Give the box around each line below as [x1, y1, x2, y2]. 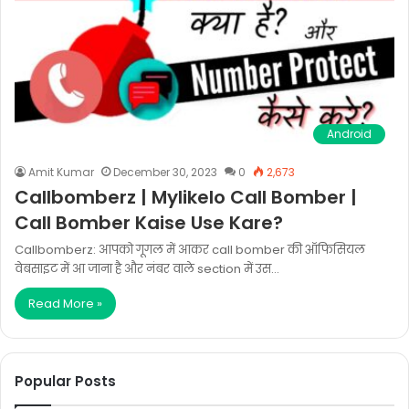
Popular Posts [15, 372, 116, 391]
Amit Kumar [28, 164, 94, 180]
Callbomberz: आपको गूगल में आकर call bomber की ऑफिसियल [15, 241, 365, 258]
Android [327, 126, 372, 142]
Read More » [28, 295, 102, 312]
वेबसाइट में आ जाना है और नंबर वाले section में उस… [15, 260, 279, 278]
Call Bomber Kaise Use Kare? [15, 210, 283, 236]
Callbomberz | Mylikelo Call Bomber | [15, 184, 357, 210]
